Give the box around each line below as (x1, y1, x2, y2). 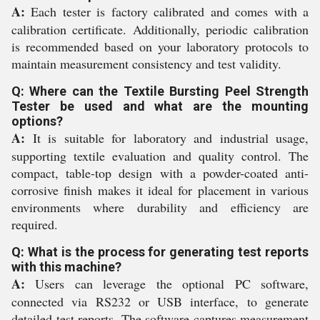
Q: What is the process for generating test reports (11, 244, 309, 259)
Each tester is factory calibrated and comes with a (25, 2, 309, 20)
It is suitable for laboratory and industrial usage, (25, 129, 309, 146)
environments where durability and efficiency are (11, 198, 309, 216)
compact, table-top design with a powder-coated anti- (11, 164, 309, 181)
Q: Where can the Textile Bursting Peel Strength (11, 83, 309, 99)
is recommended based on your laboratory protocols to (11, 37, 309, 55)
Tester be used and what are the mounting (11, 98, 309, 114)
